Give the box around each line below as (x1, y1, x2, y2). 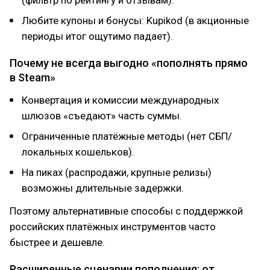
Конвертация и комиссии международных (22, 94, 219, 106)
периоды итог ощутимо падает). (22, 30, 173, 42)
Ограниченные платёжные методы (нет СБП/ (22, 130, 232, 142)
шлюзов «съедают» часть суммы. (22, 110, 182, 122)
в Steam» (10, 71, 55, 84)
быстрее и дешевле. (10, 236, 105, 248)
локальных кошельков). (22, 146, 134, 158)
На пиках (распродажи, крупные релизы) (22, 166, 212, 178)
